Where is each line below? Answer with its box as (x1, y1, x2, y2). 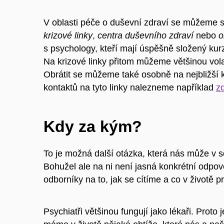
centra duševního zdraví (97, 30, 193, 41)
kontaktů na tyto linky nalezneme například (43, 82, 216, 93)
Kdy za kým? (43, 117, 142, 136)
